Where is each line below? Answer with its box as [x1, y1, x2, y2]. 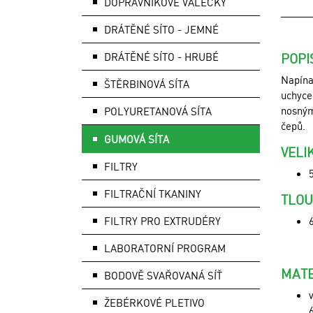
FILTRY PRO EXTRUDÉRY [104, 214, 221, 228]
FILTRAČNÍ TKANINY [104, 187, 201, 201]
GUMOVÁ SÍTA [104, 132, 169, 146]
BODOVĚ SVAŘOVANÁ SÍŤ [104, 268, 222, 282]
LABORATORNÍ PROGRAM [104, 241, 226, 255]
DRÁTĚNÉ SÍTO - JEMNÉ [104, 22, 219, 36]
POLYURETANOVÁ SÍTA [104, 104, 212, 118]
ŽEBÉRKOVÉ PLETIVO [104, 296, 205, 310]
